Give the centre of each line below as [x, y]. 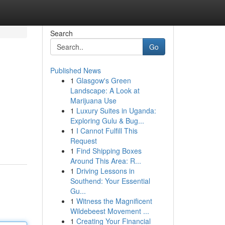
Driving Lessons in [105, 171]
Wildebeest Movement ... [109, 211]
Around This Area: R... [105, 161]
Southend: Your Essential [110, 181]
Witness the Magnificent [114, 201]
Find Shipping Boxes [109, 151]
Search [61, 33]
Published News [75, 70]
